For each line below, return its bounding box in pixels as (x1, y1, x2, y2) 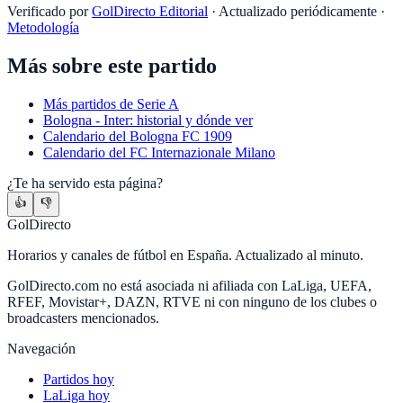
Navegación (7, 341, 76, 357)
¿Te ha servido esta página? (7, 175, 163, 192)
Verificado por (7, 4, 88, 20)
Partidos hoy (43, 372, 114, 388)
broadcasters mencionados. (7, 310, 159, 327)
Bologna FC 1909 (130, 129, 232, 145)
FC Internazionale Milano (130, 145, 275, 161)
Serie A (137, 96, 179, 112)
